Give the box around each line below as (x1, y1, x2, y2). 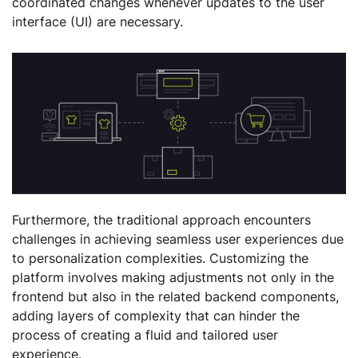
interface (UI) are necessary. (12, 14, 183, 30)
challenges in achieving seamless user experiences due (12, 231, 344, 247)
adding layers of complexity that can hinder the (12, 308, 300, 324)
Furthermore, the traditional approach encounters (12, 212, 311, 228)
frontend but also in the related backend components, (12, 288, 339, 304)
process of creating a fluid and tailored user (12, 327, 278, 343)
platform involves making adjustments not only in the (12, 269, 334, 285)
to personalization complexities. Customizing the (12, 250, 308, 266)
